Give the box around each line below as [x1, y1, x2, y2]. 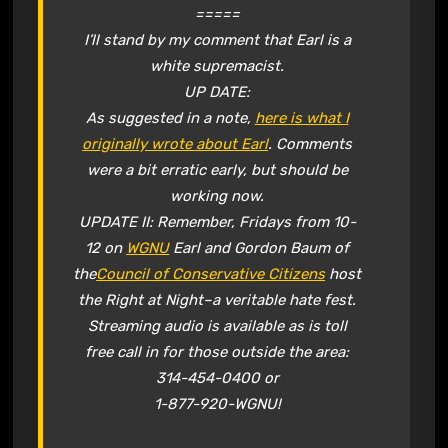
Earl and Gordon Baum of [169, 238, 350, 257]
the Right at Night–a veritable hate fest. [78, 290, 357, 309]
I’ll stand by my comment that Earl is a [83, 30, 351, 49]
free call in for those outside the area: [85, 342, 350, 361]
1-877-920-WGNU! [153, 394, 281, 413]
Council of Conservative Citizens [96, 264, 326, 283]
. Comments [268, 134, 353, 153]
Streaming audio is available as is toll [87, 316, 347, 335]
